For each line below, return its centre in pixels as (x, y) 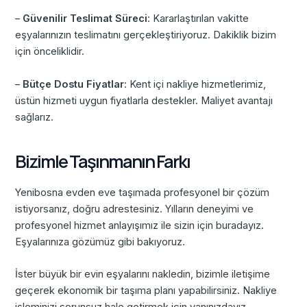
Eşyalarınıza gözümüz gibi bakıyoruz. (100, 242)
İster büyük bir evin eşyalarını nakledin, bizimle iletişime (143, 274)
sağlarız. (35, 117)
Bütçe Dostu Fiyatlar (74, 84)
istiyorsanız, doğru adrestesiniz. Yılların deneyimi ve (135, 209)
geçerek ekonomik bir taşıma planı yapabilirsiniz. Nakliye (146, 291)
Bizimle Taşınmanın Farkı (103, 162)
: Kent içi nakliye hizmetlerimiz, (195, 84)
